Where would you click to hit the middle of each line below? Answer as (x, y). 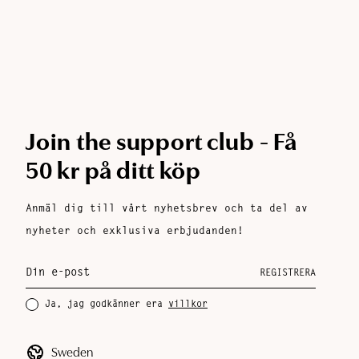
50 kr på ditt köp (113, 171)
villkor (188, 304)
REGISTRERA (288, 274)
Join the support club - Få (161, 142)
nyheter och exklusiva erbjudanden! (135, 232)
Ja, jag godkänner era (104, 304)
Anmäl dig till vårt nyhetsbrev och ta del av (167, 209)
